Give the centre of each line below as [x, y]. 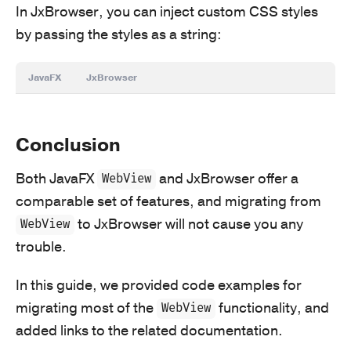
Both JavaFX [56, 178]
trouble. [41, 246]
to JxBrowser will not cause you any [189, 224]
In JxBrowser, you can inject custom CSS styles [167, 11]
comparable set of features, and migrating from [168, 201]
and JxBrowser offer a [228, 178]
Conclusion [68, 145]
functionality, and [273, 308]
